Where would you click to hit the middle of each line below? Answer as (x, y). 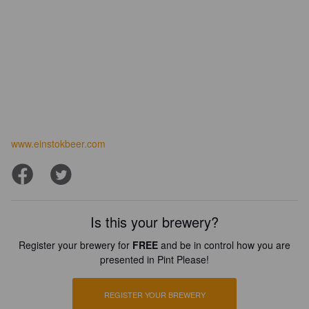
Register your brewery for (76, 245)
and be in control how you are (224, 245)
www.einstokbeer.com (58, 143)
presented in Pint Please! (154, 259)
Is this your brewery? (154, 222)
